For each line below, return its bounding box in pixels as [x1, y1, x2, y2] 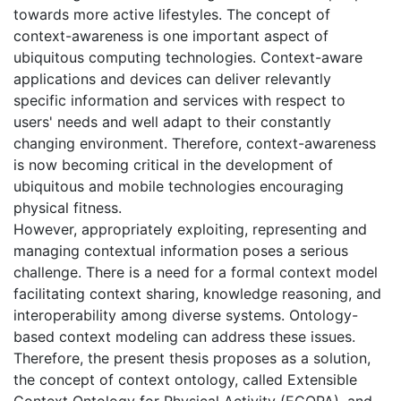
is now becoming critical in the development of [13, 155, 333, 174]
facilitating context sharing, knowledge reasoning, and [13, 284, 381, 303]
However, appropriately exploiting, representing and [13, 219, 367, 238]
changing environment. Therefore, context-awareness [13, 133, 376, 152]
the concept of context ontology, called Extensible [13, 370, 357, 388]
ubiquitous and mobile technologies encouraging [13, 176, 344, 195]
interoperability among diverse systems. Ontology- [13, 305, 358, 324]
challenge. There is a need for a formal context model [13, 262, 378, 281]
